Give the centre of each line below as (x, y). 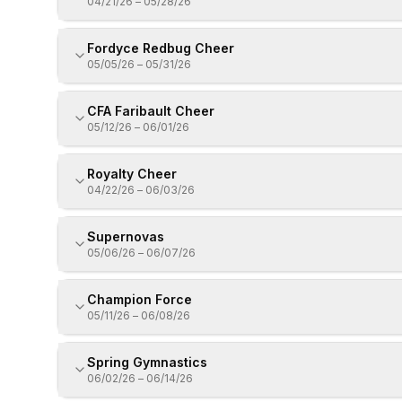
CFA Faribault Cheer (151, 111)
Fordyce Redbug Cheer (161, 48)
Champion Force (140, 299)
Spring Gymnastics (147, 362)
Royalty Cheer (132, 174)
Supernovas (126, 236)
